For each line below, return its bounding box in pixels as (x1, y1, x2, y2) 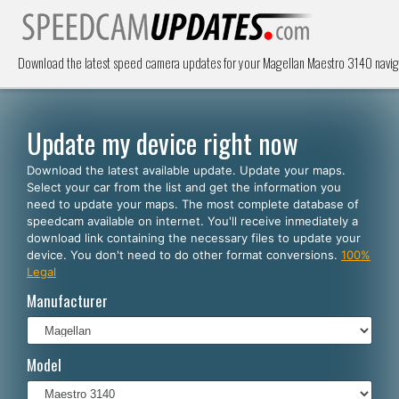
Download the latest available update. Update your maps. (27, 163, 346, 177)
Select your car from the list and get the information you (27, 180, 341, 194)
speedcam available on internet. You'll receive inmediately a (27, 214, 358, 228)
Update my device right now (27, 123, 298, 163)
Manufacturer (27, 289, 108, 312)
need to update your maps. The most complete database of (27, 197, 359, 211)
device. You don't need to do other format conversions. (27, 248, 341, 262)
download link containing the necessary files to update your (27, 231, 361, 245)
